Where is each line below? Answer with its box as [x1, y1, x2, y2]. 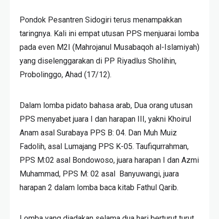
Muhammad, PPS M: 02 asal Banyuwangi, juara [20, 169, 179, 179]
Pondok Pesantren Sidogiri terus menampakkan [20, 15, 182, 25]
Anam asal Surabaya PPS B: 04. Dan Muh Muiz [20, 128, 177, 138]
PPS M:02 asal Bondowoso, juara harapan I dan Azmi [20, 155, 199, 165]
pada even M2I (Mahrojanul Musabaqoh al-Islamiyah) [20, 43, 199, 52]
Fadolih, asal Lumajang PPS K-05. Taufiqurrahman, [20, 142, 189, 152]
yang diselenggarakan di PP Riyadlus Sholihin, [20, 56, 176, 66]
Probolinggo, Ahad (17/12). [20, 70, 111, 80]
